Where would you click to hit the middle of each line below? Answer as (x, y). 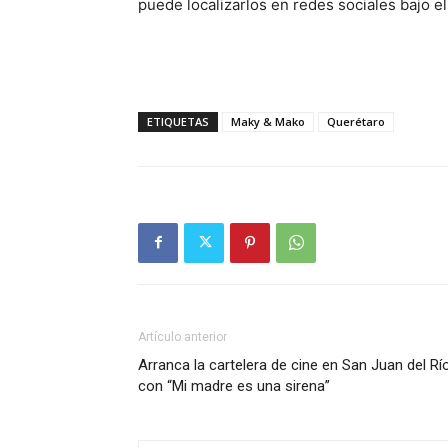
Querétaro (356, 121)
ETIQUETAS (178, 121)
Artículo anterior (182, 336)
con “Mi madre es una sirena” (234, 385)
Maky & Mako (268, 121)
